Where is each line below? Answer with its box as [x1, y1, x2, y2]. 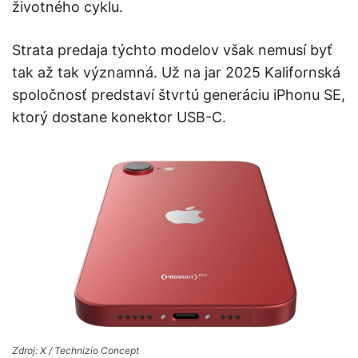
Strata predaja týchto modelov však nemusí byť [12, 41, 332, 58]
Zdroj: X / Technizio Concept [12, 344, 139, 356]
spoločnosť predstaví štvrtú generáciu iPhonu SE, [12, 86, 345, 103]
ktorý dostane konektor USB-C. [12, 108, 226, 125]
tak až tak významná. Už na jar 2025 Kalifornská [12, 63, 340, 81]
